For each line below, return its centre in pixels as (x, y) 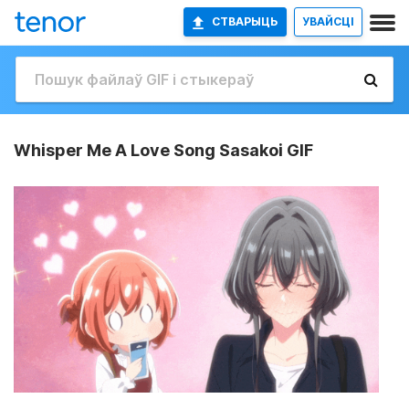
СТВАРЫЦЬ (245, 21)
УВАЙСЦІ (328, 21)
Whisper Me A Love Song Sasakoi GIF (163, 150)
